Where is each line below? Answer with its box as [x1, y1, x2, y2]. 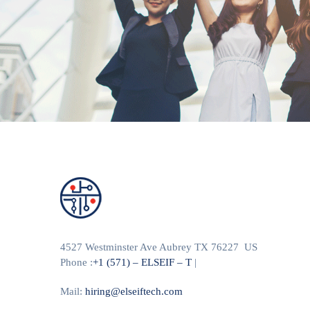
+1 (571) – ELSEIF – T [93, 256, 192, 268]
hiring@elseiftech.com [85, 285, 183, 297]
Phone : [60, 256, 93, 268]
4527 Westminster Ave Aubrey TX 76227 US [60, 241, 257, 253]
